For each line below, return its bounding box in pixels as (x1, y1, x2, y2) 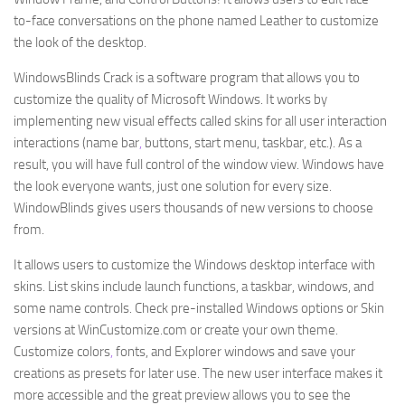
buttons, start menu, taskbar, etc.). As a (142, 135, 362, 151)
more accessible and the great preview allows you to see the (14, 387, 351, 403)
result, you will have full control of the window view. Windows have (14, 156, 384, 173)
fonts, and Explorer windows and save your (113, 344, 355, 360)
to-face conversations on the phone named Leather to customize (14, 13, 379, 29)
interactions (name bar (14, 135, 139, 151)
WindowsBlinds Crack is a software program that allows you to (14, 70, 360, 86)
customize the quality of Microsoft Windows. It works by (14, 91, 327, 108)
